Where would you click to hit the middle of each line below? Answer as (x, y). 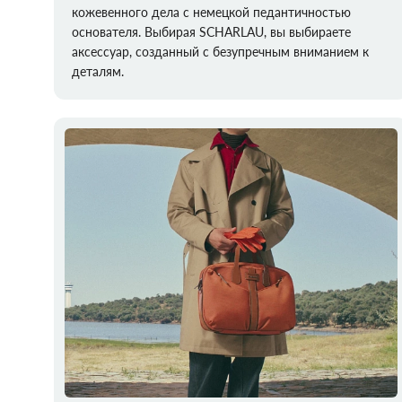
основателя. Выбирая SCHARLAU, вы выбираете (211, 32)
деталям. (98, 71)
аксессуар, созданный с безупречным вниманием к (220, 52)
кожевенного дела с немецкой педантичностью (211, 12)
